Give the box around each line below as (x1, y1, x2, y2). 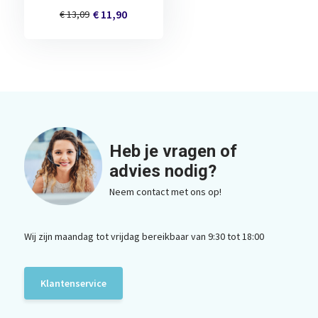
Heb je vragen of (109, 141, 237, 161)
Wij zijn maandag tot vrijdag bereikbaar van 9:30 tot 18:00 (23, 230, 264, 243)
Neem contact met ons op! (109, 185, 221, 198)
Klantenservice (40, 277, 106, 290)
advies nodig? (109, 161, 216, 181)
